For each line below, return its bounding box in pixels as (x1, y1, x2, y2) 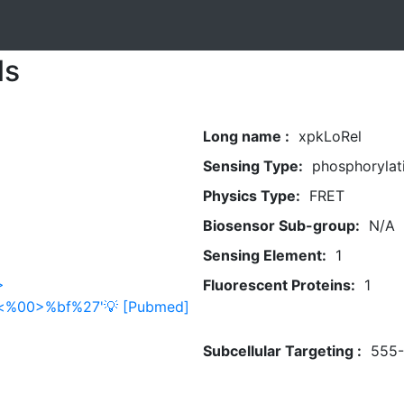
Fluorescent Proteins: (202, 276, 355, 294)
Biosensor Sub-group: (202, 216, 360, 234)
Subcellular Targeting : (202, 342, 362, 360)
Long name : (202, 127, 289, 145)
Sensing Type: (202, 157, 303, 175)
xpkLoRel (298, 127, 362, 145)
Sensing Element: (202, 246, 326, 264)
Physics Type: (202, 187, 300, 205)
